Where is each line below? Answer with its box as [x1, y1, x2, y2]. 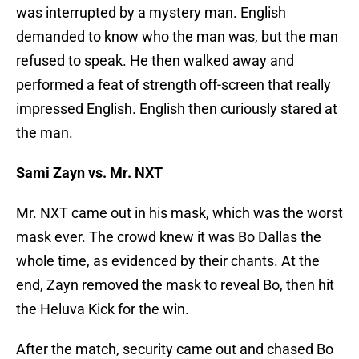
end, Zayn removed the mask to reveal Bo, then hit [16, 276, 334, 294]
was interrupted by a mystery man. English [16, 4, 286, 22]
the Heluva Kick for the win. [16, 301, 189, 318]
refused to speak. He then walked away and [16, 52, 294, 70]
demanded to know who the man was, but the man [16, 28, 338, 46]
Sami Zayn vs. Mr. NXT [16, 164, 163, 182]
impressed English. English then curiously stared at [16, 100, 337, 118]
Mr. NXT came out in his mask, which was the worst [16, 204, 343, 222]
